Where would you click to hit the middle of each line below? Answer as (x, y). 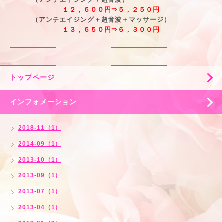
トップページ (32, 77)
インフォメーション (43, 101)
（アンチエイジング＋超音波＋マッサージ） (91, 19)
